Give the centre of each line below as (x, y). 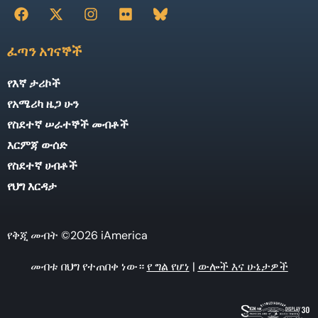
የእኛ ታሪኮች (34, 83)
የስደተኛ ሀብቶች (42, 165)
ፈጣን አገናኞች (45, 51)
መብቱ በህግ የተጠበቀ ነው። (88, 266)
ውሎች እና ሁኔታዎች (243, 266)
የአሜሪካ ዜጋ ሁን (43, 104)
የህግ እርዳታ (32, 186)
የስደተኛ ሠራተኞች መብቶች (68, 124)
